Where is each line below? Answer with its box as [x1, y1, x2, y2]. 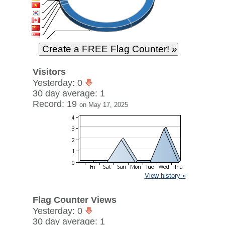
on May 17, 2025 [79, 101, 128, 108]
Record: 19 [32, 99, 79, 109]
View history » [144, 172, 186, 179]
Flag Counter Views [32, 195, 117, 205]
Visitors [32, 67, 66, 77]
